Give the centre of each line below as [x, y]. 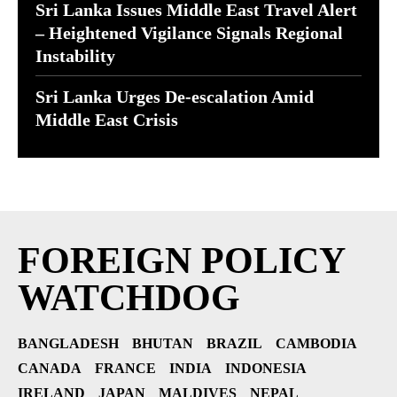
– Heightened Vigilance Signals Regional [189, 33]
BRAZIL [234, 343]
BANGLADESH [68, 343]
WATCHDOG [129, 298]
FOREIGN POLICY [181, 261]
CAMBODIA [316, 343]
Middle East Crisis [107, 120]
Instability [75, 56]
